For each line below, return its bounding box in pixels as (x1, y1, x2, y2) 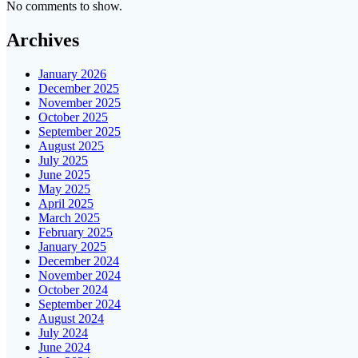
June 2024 (38, 340, 90, 355)
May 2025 (38, 182, 90, 197)
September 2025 (38, 125, 121, 139)
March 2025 (38, 211, 100, 225)
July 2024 (38, 326, 88, 340)
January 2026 (38, 67, 106, 82)
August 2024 (38, 312, 104, 326)
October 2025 (38, 110, 108, 125)
